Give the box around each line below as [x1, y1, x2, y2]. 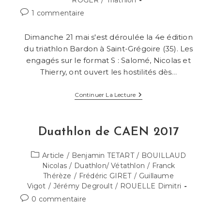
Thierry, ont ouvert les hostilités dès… [40, 67, 177, 77]
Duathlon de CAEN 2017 [38, 126, 179, 139]
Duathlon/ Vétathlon [74, 161, 145, 170]
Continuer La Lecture [75, 91, 136, 99]
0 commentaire [31, 195, 86, 204]
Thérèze [43, 171, 72, 181]
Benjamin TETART [71, 151, 134, 160]
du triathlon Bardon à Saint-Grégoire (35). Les [24, 44, 193, 54]
